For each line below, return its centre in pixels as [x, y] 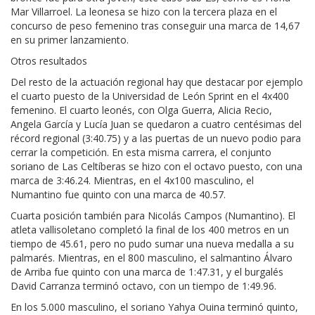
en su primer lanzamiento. [71, 40]
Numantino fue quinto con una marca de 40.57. [118, 195]
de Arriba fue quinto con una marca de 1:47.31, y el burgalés [147, 272]
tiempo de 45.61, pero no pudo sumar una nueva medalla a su [152, 244]
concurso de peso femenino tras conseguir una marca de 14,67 [155, 26]
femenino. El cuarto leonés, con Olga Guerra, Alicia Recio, [141, 110]
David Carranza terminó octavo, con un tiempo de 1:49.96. [145, 286]
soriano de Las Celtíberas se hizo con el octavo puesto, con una [156, 167]
